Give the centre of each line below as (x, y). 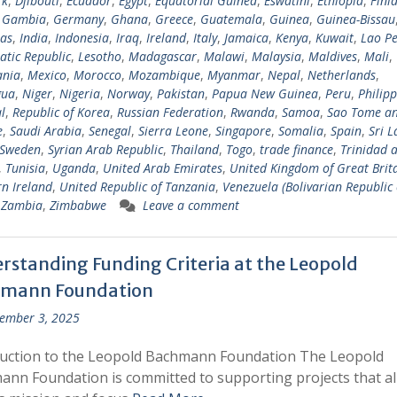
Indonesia (82, 38)
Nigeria (79, 93)
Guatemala (231, 19)
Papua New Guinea (265, 93)
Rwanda (252, 112)
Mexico (47, 75)
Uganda (74, 168)
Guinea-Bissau (355, 19)
